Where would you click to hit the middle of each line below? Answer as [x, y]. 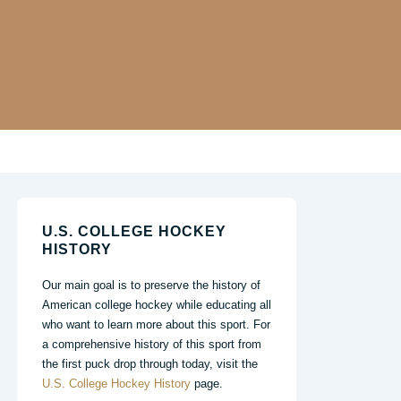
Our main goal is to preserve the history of [151, 285]
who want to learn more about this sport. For [156, 324]
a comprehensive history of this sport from [152, 344]
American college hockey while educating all [157, 304]
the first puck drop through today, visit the [150, 363]
